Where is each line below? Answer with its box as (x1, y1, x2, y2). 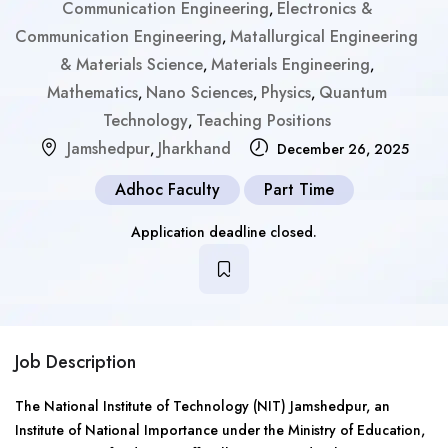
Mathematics (46, 81, 138, 104)
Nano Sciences (145, 81, 253, 104)
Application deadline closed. (131, 222, 317, 242)
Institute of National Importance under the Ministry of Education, (15, 420, 425, 440)
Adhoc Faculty (114, 178, 220, 201)
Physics (260, 81, 311, 104)
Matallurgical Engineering (230, 25, 418, 48)
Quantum (318, 81, 387, 104)
